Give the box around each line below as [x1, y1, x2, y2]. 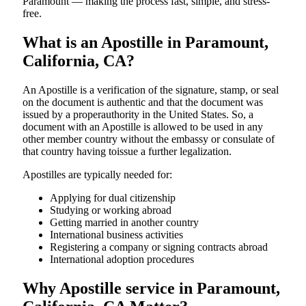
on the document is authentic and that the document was [23, 96, 263, 108]
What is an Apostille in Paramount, [23, 33, 268, 51]
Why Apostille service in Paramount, [23, 279, 280, 297]
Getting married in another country [50, 216, 199, 228]
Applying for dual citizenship [50, 191, 176, 204]
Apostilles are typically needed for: [23, 168, 172, 180]
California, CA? [23, 51, 135, 70]
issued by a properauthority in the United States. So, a [23, 108, 253, 120]
